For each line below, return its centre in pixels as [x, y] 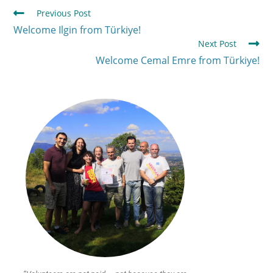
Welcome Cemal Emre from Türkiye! [177, 60]
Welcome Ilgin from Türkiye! [77, 30]
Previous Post [64, 13]
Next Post [217, 43]
